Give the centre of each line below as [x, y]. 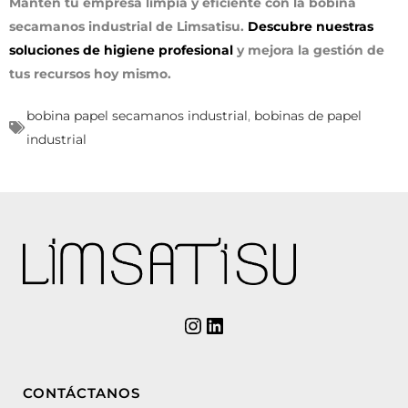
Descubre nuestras [311, 26]
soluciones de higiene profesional [123, 50]
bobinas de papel [308, 115]
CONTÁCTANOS [82, 393]
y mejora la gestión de [311, 50]
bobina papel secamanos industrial [137, 115]
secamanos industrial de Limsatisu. [128, 26]
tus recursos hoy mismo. [90, 73]
